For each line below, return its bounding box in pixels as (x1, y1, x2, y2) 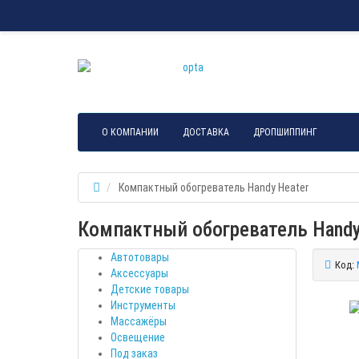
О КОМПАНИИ (102, 126, 159, 138)
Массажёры (111, 314, 167, 328)
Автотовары (111, 250, 169, 264)
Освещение (111, 330, 165, 344)
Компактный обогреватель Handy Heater (119, 180, 309, 194)
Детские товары (111, 282, 189, 296)
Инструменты (111, 298, 175, 312)
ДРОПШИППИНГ (253, 126, 317, 138)
